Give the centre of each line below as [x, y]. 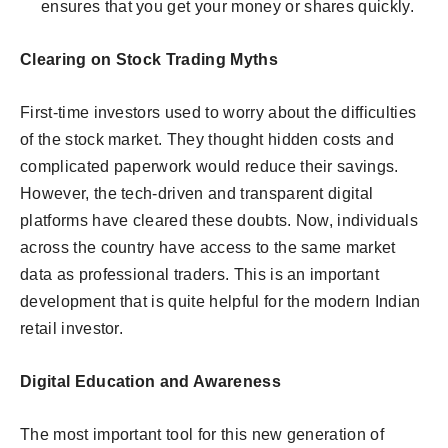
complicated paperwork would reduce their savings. [209, 167]
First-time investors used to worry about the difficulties [218, 113]
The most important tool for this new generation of [202, 435]
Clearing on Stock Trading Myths [149, 60]
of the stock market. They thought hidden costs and [207, 140]
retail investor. [72, 329]
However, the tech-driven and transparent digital [197, 194]
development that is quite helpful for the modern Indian [220, 302]
